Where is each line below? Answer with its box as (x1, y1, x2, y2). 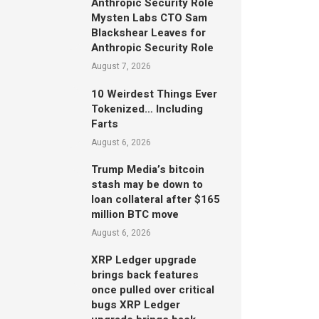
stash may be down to (90, 177, 203, 193)
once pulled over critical (90, 282, 214, 298)
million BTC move (90, 206, 179, 223)
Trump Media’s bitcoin (90, 162, 204, 178)
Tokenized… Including (90, 100, 203, 117)
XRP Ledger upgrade (90, 252, 197, 268)
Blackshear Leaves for (90, 25, 206, 41)
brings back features (90, 267, 199, 283)
